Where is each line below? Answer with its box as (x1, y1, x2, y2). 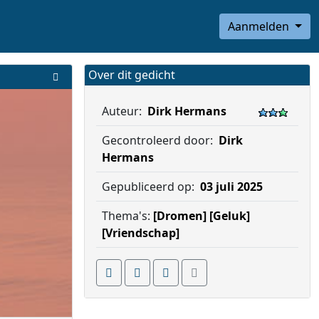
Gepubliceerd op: (102, 179, 197, 194)
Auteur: (102, 103, 145, 119)
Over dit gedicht (88, 67, 175, 83)
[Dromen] (153, 208, 206, 224)
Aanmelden (228, 19, 293, 34)
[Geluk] (209, 208, 250, 224)
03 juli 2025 (200, 179, 263, 194)
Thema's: (102, 208, 153, 224)
